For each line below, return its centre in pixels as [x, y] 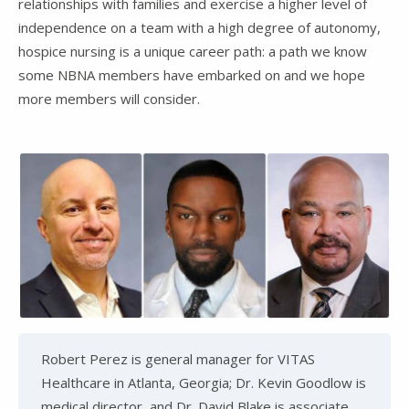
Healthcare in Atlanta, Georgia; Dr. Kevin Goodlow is [204, 383]
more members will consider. [109, 98]
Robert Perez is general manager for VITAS [178, 359]
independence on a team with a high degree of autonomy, [199, 27]
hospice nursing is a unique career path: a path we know [193, 51]
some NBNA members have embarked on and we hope [192, 74]
